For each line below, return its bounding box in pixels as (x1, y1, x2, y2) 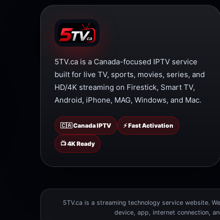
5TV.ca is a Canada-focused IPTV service (55, 56, 197, 66)
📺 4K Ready (60, 139, 95, 147)
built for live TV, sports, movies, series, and (55, 69, 205, 79)
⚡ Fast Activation (123, 121, 173, 129)
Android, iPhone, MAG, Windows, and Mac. (55, 95, 201, 105)
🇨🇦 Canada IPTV (60, 121, 111, 129)
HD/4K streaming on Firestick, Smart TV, (55, 82, 195, 92)
